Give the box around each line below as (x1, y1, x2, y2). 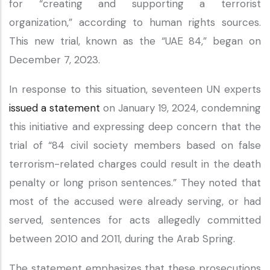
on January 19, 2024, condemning (103, 101, 261, 115)
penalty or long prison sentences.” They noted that (9, 176, 261, 189)
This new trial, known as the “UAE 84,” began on (9, 34, 261, 48)
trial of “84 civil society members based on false (9, 139, 261, 152)
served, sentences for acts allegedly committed (9, 213, 261, 227)
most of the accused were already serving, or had (9, 195, 261, 208)
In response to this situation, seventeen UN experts (9, 83, 261, 96)
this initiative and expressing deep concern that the (9, 120, 261, 133)
